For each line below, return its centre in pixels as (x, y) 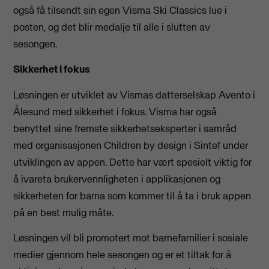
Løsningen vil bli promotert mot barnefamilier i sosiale (131, 238)
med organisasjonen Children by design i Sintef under (131, 145)
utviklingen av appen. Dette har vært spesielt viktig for (133, 162)
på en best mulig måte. (64, 212)
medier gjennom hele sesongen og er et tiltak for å (122, 255)
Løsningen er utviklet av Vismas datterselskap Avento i (134, 95)
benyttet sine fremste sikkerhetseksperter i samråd (125, 128)
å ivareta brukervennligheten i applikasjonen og (117, 179)
